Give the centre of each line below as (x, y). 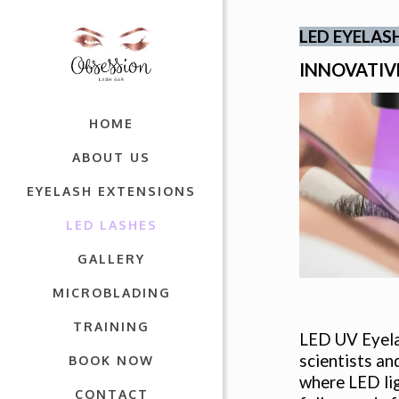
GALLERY (111, 259)
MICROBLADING (111, 293)
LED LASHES (111, 225)
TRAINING (111, 326)
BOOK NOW (111, 360)
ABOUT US (111, 157)
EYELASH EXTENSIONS (111, 191)
